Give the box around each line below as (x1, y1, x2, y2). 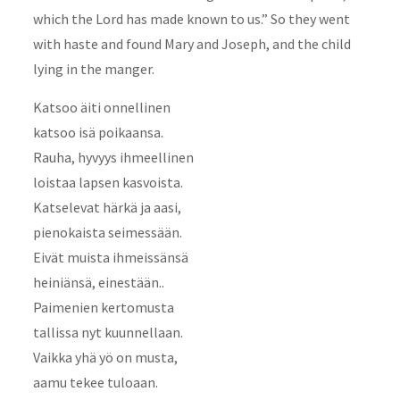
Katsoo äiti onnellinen (32, 97, 171, 116)
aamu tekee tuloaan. (32, 372, 158, 391)
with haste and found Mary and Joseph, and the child (32, 34, 351, 53)
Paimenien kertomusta (32, 297, 174, 316)
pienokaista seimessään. (32, 222, 182, 241)
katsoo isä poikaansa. (32, 122, 163, 141)
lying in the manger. (32, 59, 154, 78)
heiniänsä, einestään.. (32, 272, 164, 291)
